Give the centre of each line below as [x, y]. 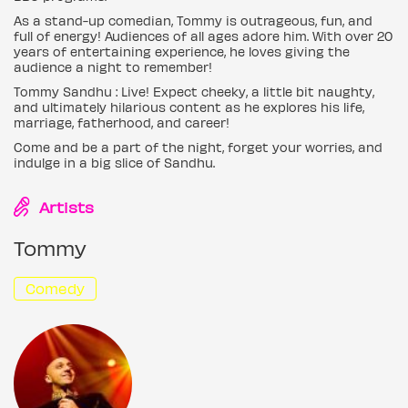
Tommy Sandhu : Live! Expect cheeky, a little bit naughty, [194, 92]
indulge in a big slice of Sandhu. [114, 163]
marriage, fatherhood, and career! [122, 122]
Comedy [55, 288]
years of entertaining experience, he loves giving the [182, 51]
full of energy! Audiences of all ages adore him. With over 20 [203, 36]
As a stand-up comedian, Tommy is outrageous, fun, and [193, 20]
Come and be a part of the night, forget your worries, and [198, 147]
